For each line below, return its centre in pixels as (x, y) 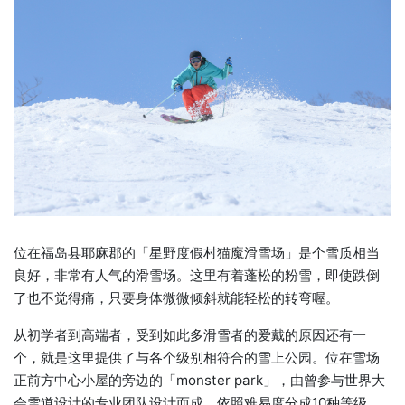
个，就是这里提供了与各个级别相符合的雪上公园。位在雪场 (197, 358)
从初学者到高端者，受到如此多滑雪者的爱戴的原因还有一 (190, 335)
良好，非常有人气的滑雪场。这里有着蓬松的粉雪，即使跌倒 (197, 276)
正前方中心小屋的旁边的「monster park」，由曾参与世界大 (199, 381)
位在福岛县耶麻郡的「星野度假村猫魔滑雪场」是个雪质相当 (197, 253)
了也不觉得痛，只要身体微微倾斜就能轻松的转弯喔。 (176, 298)
